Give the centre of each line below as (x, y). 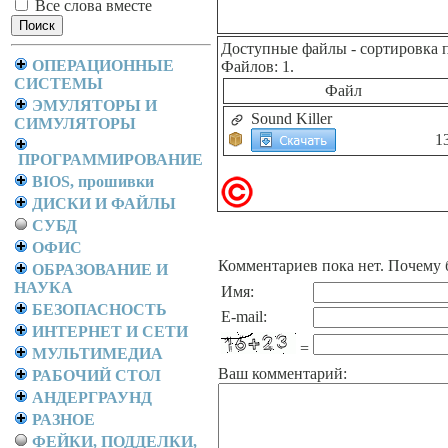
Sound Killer (291, 118)
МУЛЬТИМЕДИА (97, 353)
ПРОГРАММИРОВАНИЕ (110, 159)
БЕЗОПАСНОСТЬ (99, 309)
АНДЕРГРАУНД (92, 397)
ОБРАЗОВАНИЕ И (100, 269)
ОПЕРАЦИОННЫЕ (103, 65)
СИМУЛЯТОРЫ (75, 123)
